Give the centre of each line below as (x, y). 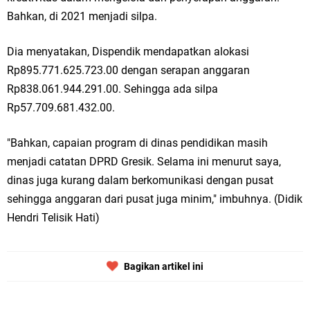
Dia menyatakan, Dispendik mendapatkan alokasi (128, 52)
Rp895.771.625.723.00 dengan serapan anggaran (128, 70)
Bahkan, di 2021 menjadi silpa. (82, 16)
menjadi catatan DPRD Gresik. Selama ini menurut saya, (144, 162)
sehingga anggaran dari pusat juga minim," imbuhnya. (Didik (155, 199)
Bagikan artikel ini (163, 266)
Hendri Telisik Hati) (53, 218)
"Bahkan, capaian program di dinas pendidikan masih (137, 143)
